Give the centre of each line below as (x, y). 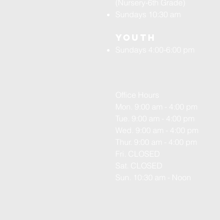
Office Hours (137, 95)
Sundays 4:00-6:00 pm (155, 50)
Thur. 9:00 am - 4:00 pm (156, 142)
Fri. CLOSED (138, 154)
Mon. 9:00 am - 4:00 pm (156, 107)
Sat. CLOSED (139, 165)
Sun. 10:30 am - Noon (153, 177)
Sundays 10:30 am (148, 14)
